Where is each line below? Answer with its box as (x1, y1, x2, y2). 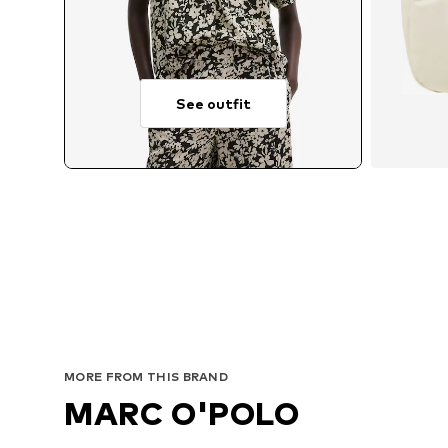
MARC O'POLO (64, 393, 300, 433)
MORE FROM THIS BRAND (64, 368, 228, 384)
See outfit (175, 95, 251, 113)
